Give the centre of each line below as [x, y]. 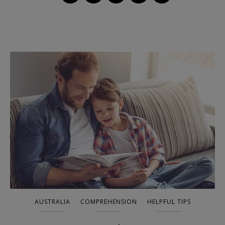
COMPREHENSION [108, 201]
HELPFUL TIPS [169, 201]
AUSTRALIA [52, 201]
